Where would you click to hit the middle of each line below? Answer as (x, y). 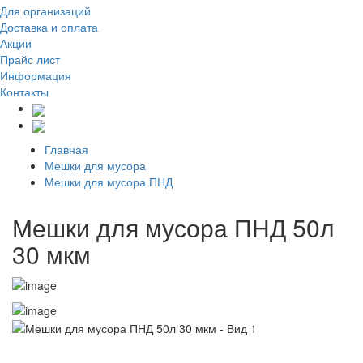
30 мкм (51, 254)
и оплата (73, 27)
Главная (66, 149)
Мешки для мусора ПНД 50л (173, 227)
